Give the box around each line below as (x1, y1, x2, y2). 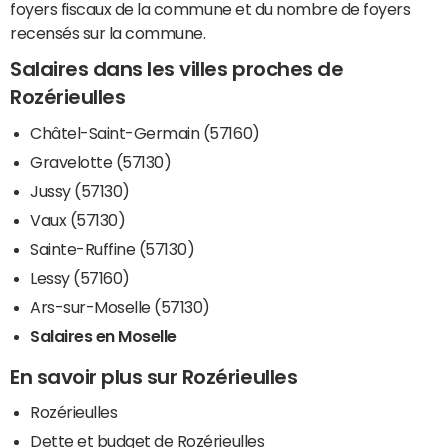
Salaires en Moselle (30, 327, 177, 344)
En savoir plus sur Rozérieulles (10, 366, 298, 387)
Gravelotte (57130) (30, 153, 172, 170)
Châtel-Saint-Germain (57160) (30, 124, 260, 141)
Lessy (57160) (30, 269, 130, 286)
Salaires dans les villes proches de (10, 59, 344, 80)
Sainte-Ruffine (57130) (30, 240, 195, 257)
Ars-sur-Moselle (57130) (30, 298, 210, 315)
